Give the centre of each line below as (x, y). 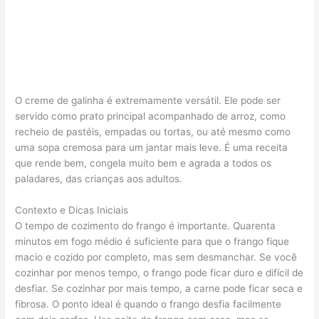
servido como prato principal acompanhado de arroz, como (151, 116)
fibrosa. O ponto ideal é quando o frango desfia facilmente (148, 304)
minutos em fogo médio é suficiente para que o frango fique (152, 241)
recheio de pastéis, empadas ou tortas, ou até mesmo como (153, 131)
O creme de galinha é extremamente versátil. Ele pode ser (148, 100)
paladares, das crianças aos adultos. (99, 178)
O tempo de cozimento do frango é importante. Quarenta (146, 225)
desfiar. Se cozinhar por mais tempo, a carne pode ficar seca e (159, 288)
